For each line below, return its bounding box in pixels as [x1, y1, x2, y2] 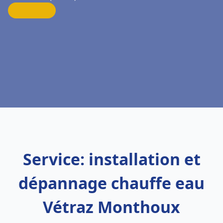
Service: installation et [22, 148, 201, 170]
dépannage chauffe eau [18, 172, 205, 194]
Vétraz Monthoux [43, 196, 180, 218]
